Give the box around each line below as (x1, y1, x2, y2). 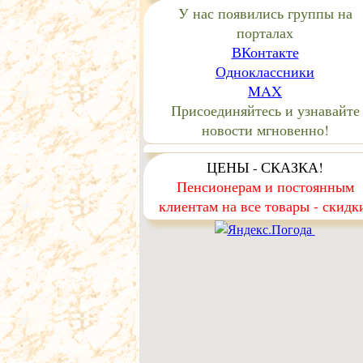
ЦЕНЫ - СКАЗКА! (207, 157, 323, 177)
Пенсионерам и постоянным (176, 177, 354, 196)
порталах (237, 23, 293, 42)
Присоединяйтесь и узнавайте (170, 100, 360, 120)
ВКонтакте (231, 42, 299, 62)
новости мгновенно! (201, 120, 329, 139)
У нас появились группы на (177, 3, 352, 23)
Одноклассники (216, 62, 314, 81)
